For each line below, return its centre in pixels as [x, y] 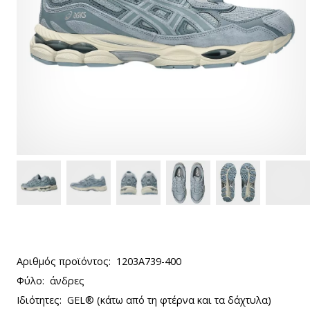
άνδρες [67, 281]
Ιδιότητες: [39, 300]
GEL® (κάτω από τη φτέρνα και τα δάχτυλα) [169, 300]
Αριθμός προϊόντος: [64, 261]
